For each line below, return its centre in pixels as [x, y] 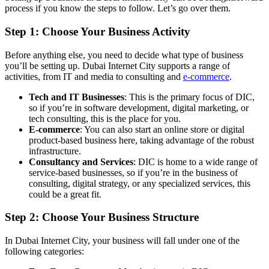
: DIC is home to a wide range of [195, 162]
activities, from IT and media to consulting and [94, 76]
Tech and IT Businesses [77, 97]
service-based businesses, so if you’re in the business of [133, 172]
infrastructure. [55, 151]
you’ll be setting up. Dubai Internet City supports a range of [117, 65]
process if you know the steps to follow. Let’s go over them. [118, 8]
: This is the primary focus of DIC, [189, 97]
